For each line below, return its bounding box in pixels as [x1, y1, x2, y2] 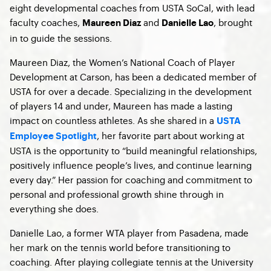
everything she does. [10, 202, 99, 215]
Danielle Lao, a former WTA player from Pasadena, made [10, 226, 249, 239]
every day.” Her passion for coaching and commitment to [10, 173, 252, 186]
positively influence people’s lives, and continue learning [10, 158, 252, 171]
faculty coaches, [10, 16, 82, 28]
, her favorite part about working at [97, 129, 244, 142]
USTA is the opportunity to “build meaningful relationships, [10, 144, 257, 157]
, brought [214, 16, 252, 28]
